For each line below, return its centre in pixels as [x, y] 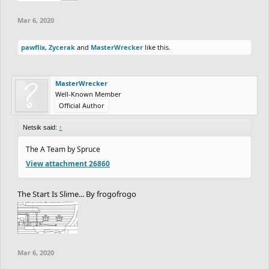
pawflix [33, 47]
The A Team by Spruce [63, 149]
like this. [157, 47]
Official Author [82, 105]
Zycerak [62, 47]
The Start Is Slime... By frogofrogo [77, 194]
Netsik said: [41, 127]
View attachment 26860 [68, 163]
